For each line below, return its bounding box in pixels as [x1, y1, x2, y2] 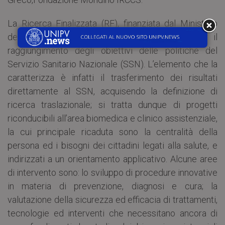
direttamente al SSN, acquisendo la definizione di [8, 86, 217, 97]
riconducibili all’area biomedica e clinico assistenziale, [8, 113, 217, 124]
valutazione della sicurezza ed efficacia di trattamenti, [8, 194, 217, 205]
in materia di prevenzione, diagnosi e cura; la [8, 181, 217, 192]
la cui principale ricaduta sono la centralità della [8, 127, 217, 138]
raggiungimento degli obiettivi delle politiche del [8, 45, 217, 56]
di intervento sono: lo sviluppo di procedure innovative [8, 167, 217, 178]
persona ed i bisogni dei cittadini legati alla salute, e [8, 140, 217, 151]
